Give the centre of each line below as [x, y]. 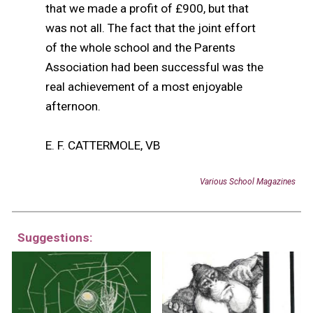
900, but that [216, 9]
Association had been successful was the [155, 67]
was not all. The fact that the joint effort [151, 28]
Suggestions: [56, 238]
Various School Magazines [247, 181]
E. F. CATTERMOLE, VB [103, 146]
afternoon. [73, 107]
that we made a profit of [111, 9]
